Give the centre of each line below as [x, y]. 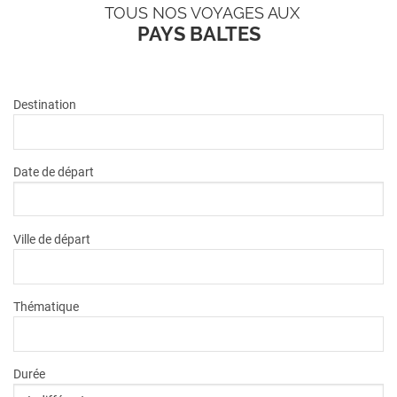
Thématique [46, 306]
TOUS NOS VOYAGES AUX [202, 12]
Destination [45, 104]
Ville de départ [52, 239]
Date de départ [54, 171]
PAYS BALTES [198, 33]
